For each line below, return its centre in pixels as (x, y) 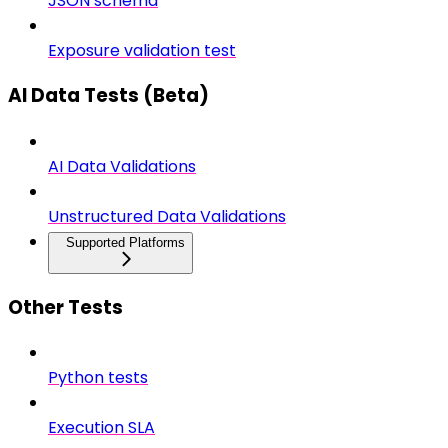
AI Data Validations (122, 166)
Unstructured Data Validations (167, 216)
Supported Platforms (125, 242)
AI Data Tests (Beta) (108, 96)
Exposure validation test (142, 50)
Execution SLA (101, 428)
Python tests (98, 378)
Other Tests (65, 307)
